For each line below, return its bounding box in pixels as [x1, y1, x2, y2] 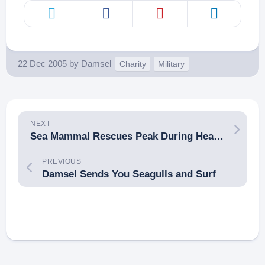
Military [158, 59, 185, 69]
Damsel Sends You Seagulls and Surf [42, 169, 216, 180]
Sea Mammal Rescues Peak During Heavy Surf [214, 131, 224, 142]
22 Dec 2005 [18, 59, 67, 69]
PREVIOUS [42, 157, 81, 166]
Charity [119, 59, 146, 69]
